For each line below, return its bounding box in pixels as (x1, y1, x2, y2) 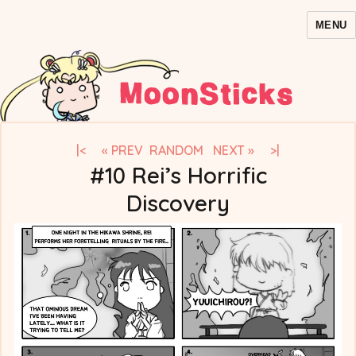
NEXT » (213, 141, 254, 158)
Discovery (126, 188, 230, 217)
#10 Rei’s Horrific (89, 161, 267, 189)
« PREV (102, 141, 143, 158)
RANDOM (149, 141, 207, 158)
